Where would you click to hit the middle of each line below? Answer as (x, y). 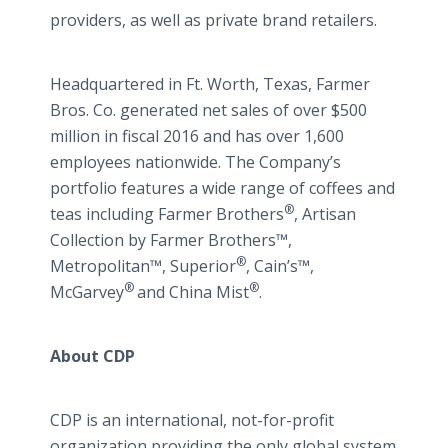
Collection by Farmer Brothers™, (171, 240)
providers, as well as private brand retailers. (213, 20)
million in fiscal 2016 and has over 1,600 (197, 136)
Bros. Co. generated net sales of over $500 (208, 110)
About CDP (92, 356)
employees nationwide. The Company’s (195, 162)
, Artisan (325, 214)
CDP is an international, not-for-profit (192, 420)
